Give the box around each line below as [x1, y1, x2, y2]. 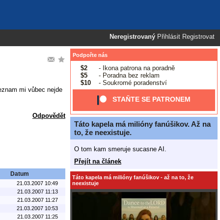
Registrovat [182, 33, 215, 40]
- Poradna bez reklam [96, 71, 160, 79]
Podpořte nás [73, 52, 108, 58]
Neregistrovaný [110, 33, 155, 40]
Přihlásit [157, 33, 180, 40]
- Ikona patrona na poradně [96, 64, 175, 72]
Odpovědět [32, 112, 65, 120]
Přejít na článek [74, 157, 121, 165]
